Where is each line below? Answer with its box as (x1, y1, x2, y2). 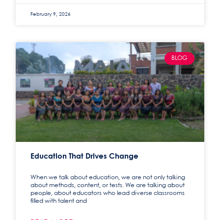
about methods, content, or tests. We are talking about (30, 183, 185, 189)
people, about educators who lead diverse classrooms (30, 191, 185, 196)
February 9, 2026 (30, 11, 71, 17)
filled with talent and (30, 198, 87, 204)
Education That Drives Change (30, 153, 139, 161)
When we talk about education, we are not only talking (30, 175, 186, 181)
